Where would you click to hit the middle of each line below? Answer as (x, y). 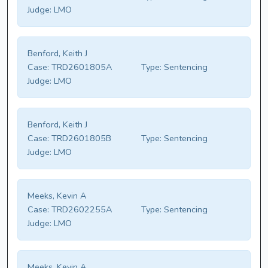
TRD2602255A (80, 210)
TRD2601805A (80, 67)
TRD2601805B (80, 138)
